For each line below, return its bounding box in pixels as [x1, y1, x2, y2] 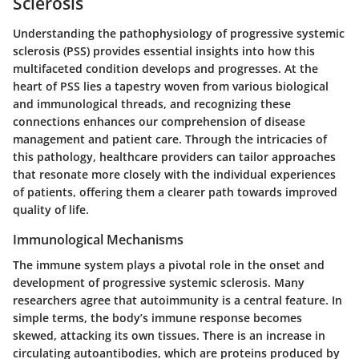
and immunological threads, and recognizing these [13, 96, 291, 112]
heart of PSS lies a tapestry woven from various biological [13, 79, 329, 95]
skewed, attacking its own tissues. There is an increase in [13, 328, 325, 344]
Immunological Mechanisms [13, 231, 184, 249]
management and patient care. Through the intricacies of [13, 131, 327, 147]
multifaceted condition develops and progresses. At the [13, 61, 318, 77]
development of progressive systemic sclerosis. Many [13, 275, 305, 291]
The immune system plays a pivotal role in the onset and [13, 257, 325, 273]
